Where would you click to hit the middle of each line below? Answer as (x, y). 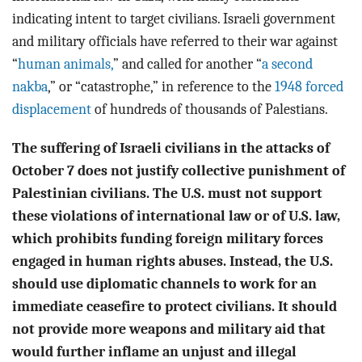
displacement (52, 109)
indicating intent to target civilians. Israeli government (174, 19)
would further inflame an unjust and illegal (154, 352)
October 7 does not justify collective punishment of (179, 171)
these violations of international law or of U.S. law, (176, 216)
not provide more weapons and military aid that (169, 329)
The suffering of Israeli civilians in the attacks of (171, 148)
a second (287, 64)
